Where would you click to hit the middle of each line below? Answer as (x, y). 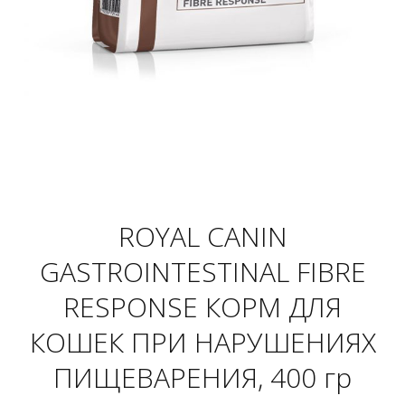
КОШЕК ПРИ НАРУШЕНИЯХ (202, 342)
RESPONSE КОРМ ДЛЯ (202, 307)
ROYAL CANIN (202, 236)
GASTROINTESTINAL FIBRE (202, 272)
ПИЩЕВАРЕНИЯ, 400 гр (202, 377)
